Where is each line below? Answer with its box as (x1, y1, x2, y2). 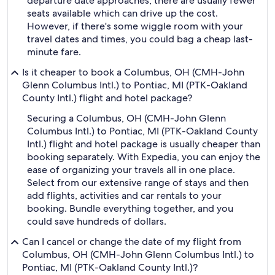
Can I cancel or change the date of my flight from (22, 235, 241, 248)
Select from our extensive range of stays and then (27, 176, 249, 189)
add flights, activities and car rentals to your (27, 189, 222, 202)
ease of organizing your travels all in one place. (27, 163, 235, 176)
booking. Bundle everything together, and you (27, 202, 233, 215)
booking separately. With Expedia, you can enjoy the (27, 150, 260, 163)
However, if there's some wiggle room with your (27, 20, 243, 33)
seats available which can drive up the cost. (27, 7, 218, 20)
